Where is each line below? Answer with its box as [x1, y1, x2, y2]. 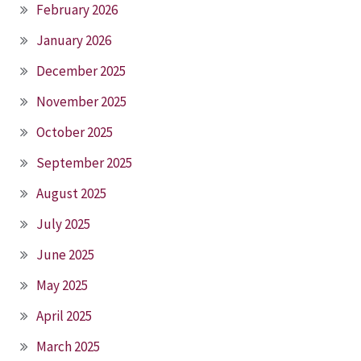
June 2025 [36, 245, 94, 263]
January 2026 [36, 31, 111, 49]
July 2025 [36, 214, 90, 233]
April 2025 [36, 306, 92, 325]
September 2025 [36, 153, 132, 172]
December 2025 [36, 61, 126, 80]
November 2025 [36, 92, 127, 110]
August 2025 [36, 184, 106, 202]
